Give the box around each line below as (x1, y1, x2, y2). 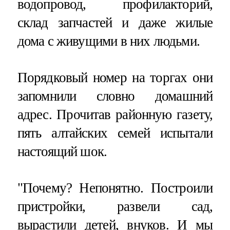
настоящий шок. (17, 144, 107, 160)
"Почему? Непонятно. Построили (17, 180, 213, 196)
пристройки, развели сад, (17, 199, 213, 215)
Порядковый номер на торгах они (17, 70, 213, 86)
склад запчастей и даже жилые (17, 14, 213, 30)
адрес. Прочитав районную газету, (17, 107, 213, 123)
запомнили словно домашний (17, 88, 213, 104)
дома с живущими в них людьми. (17, 33, 200, 49)
